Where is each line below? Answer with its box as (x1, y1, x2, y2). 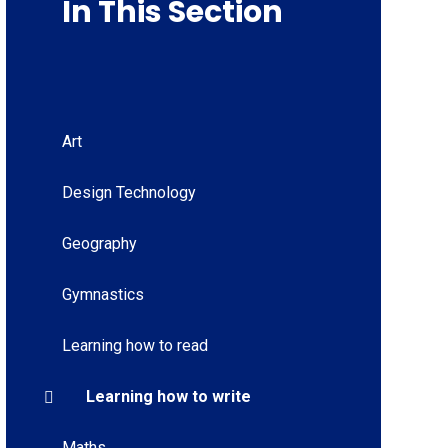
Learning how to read (61, 336, 208, 356)
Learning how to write (85, 387, 251, 407)
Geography (61, 234, 137, 254)
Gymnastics (61, 285, 144, 305)
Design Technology (61, 183, 196, 203)
